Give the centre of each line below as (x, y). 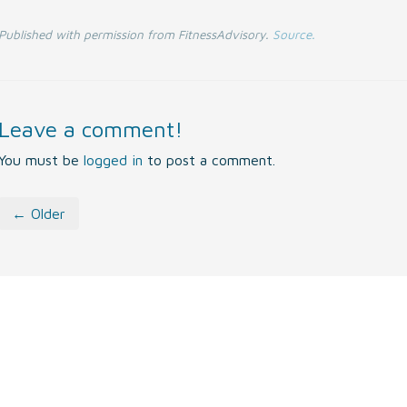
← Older (38, 213)
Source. (293, 35)
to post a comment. (208, 160)
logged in (113, 160)
